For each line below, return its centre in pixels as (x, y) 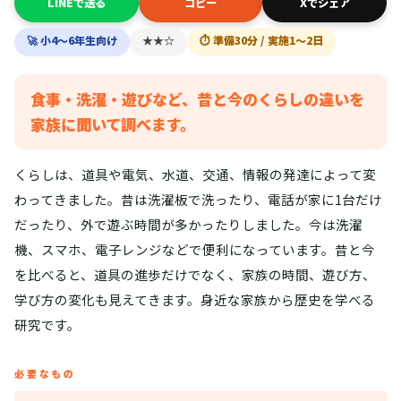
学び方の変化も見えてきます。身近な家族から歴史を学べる (195, 300)
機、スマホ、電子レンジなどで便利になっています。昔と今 (195, 250)
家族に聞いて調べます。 (113, 124)
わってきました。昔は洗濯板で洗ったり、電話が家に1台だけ (198, 200)
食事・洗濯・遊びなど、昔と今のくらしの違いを (197, 99)
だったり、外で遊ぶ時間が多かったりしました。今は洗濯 (188, 225)
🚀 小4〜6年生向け (72, 40)
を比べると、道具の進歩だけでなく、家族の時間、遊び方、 (195, 275)
